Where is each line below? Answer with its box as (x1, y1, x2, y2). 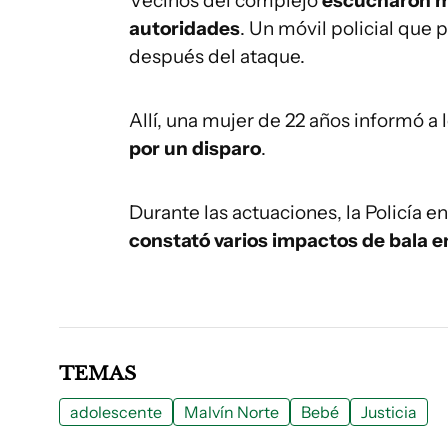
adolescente (70, 402, 162, 422)
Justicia (361, 402, 417, 422)
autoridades (129, 17, 240, 40)
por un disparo (129, 137, 261, 160)
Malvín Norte (184, 402, 279, 422)
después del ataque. (129, 45, 305, 68)
